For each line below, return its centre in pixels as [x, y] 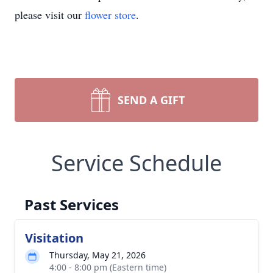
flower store [110, 15]
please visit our [50, 15]
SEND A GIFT [151, 100]
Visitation [54, 238]
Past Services [72, 204]
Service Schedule [136, 163]
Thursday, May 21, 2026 [97, 255]
